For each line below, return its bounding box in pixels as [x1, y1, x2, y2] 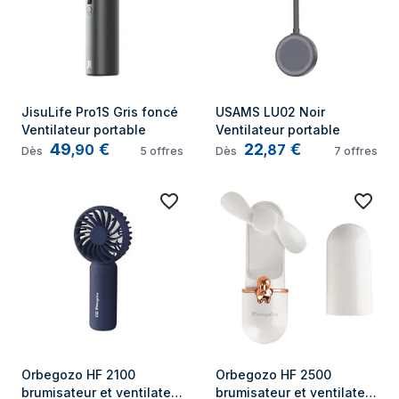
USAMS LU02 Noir [216, 104, 325, 119]
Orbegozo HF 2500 [216, 367, 331, 382]
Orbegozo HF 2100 [21, 367, 135, 382]
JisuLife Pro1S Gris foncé [21, 104, 178, 119]
